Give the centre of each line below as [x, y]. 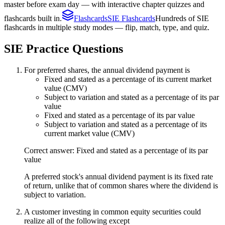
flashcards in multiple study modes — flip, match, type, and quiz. [107, 27]
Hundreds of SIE [182, 18]
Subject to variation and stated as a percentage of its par [132, 97]
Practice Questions [73, 48]
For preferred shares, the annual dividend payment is [107, 70]
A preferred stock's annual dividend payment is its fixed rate [119, 176]
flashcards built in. [33, 18]
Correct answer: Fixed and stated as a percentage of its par [116, 150]
